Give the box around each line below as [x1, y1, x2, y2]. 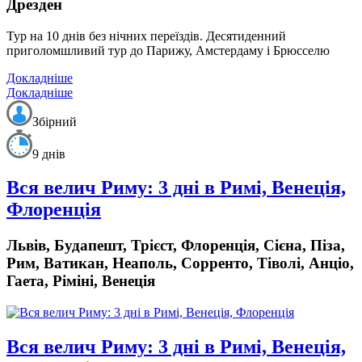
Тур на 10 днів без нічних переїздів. [6, 28, 203, 43]
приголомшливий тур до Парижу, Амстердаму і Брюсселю [6, 43, 330, 57]
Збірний [32, 114, 77, 128]
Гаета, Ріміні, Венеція [6, 272, 155, 290]
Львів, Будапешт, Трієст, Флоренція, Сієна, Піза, [6, 237, 345, 255]
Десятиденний [206, 28, 286, 43]
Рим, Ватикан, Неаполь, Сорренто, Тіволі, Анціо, [6, 255, 354, 272]
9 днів [32, 146, 65, 161]
